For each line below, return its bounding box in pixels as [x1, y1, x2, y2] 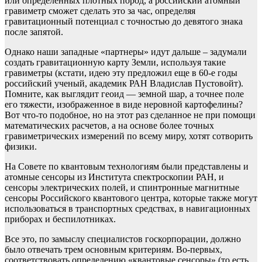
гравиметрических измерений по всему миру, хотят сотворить [5, 131, 253, 142]
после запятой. [5, 27, 63, 37]
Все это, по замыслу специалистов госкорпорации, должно [5, 234, 241, 244]
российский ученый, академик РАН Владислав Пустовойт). [5, 78, 243, 89]
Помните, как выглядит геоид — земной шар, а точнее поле [5, 89, 244, 99]
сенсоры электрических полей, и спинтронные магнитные [5, 182, 239, 193]
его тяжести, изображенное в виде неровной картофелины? [5, 99, 243, 110]
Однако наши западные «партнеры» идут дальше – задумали [5, 47, 247, 57]
